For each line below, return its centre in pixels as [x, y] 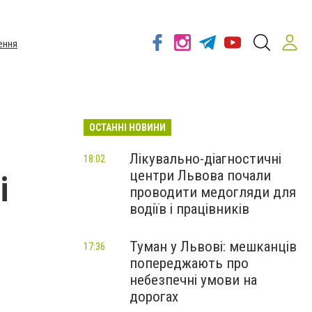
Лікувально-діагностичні [205, 159]
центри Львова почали [200, 175]
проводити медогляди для [213, 192]
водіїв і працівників [189, 209]
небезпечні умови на [193, 280]
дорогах [154, 297]
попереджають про [189, 263]
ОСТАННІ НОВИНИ [127, 127]
